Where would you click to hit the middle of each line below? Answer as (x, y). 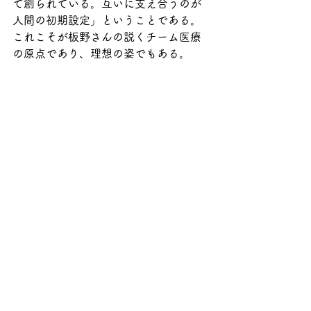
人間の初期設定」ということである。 (107, 20)
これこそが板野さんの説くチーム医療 (107, 37)
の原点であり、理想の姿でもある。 (101, 54)
